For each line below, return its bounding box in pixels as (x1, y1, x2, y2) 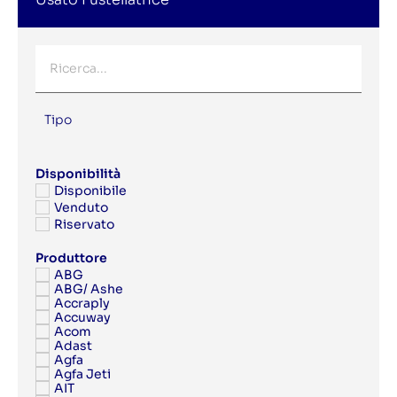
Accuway (54, 309, 111, 325)
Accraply (54, 295, 110, 311)
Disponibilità (35, 166, 121, 182)
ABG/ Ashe (54, 281, 123, 297)
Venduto (54, 199, 108, 215)
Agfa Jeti (54, 366, 111, 382)
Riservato (54, 216, 114, 232)
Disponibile (54, 183, 127, 198)
